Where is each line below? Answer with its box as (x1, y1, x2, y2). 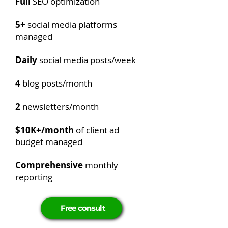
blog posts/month (22, 77, 92, 89)
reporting (15, 171, 52, 183)
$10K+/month (15, 124, 76, 136)
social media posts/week (39, 54, 136, 66)
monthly (83, 159, 118, 171)
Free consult (60, 203, 106, 213)
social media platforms (25, 19, 117, 31)
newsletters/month (22, 101, 99, 112)
